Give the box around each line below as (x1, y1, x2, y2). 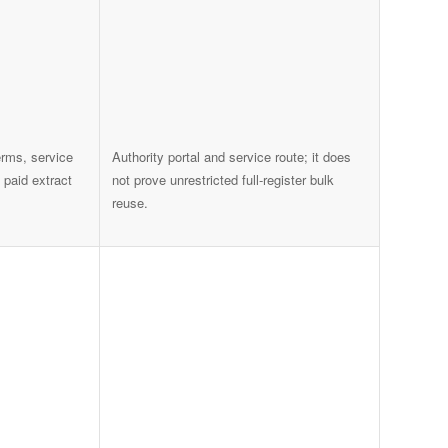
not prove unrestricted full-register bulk (112, 170, 335, 190)
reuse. (112, 193, 149, 213)
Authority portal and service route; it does (112, 147, 352, 167)
